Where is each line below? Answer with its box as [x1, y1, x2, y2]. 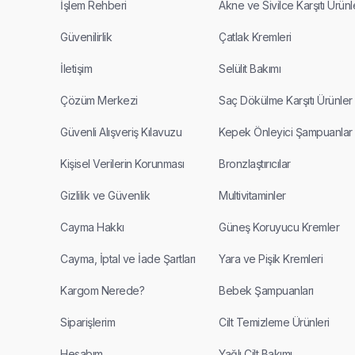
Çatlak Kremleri [219, 30, 292, 44]
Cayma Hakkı [60, 220, 124, 235]
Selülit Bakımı [219, 62, 281, 76]
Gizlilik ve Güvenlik [60, 189, 150, 203]
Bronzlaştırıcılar [219, 157, 291, 171]
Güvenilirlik [60, 30, 112, 44]
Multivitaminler [219, 189, 286, 203]
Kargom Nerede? [60, 284, 144, 298]
